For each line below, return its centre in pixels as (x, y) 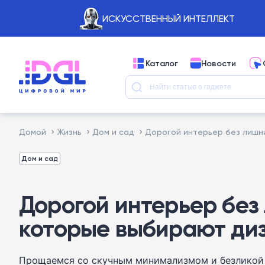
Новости (219, 63)
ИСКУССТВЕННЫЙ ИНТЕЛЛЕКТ (168, 18)
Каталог (162, 63)
